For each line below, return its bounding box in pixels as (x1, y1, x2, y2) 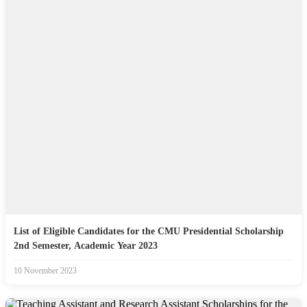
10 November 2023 (14, 265, 77, 275)
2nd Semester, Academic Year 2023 (14, 240, 158, 251)
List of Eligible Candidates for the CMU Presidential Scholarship (14, 225, 284, 236)
